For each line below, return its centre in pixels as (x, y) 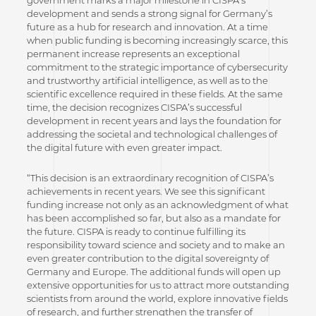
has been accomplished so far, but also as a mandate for (153, 218)
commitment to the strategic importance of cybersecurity (157, 67)
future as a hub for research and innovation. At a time (147, 27)
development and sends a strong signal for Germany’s (149, 14)
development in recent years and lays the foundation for (154, 121)
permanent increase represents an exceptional (133, 54)
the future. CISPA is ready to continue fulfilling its (136, 232)
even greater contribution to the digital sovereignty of (147, 259)
